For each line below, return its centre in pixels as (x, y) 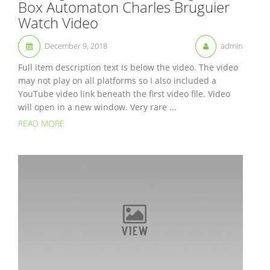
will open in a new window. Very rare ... (97, 107)
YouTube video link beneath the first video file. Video (124, 94)
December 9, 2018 (76, 46)
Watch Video (58, 23)
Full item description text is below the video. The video (128, 67)
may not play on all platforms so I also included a (117, 81)
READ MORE (41, 124)
